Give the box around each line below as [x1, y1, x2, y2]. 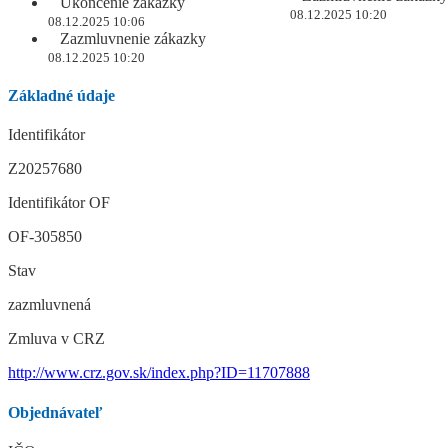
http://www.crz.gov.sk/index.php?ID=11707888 [8, 364, 310, 382]
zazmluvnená [8, 296, 91, 314]
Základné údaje [8, 87, 115, 105]
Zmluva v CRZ [8, 330, 105, 348]
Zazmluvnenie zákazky [56, 29, 206, 47]
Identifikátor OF [8, 194, 110, 212]
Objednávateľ [8, 403, 103, 421]
